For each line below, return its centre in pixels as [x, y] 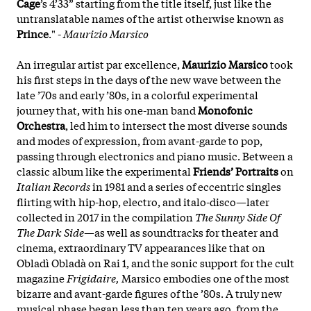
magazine [42, 277]
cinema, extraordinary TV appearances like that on [141, 247]
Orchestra [41, 125]
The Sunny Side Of [238, 216]
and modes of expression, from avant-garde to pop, [140, 140]
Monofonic [225, 109]
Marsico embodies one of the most [204, 277]
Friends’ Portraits [236, 170]
